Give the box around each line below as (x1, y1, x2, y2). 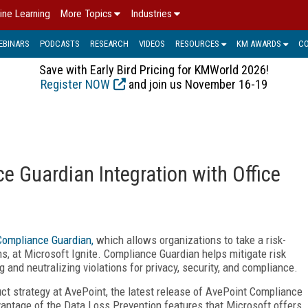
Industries (131, 8, 172, 20)
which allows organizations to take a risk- (93, 232, 286, 247)
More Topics (60, 8, 112, 20)
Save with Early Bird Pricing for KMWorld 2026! (39, 62, 269, 77)
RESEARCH (90, 38, 129, 49)
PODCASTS (40, 38, 80, 49)
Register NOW (41, 76, 110, 91)
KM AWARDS (236, 38, 281, 49)
